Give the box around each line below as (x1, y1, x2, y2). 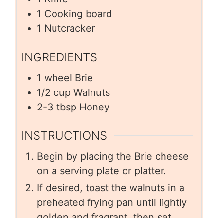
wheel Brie (44, 72, 93, 84)
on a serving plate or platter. (37, 165, 166, 177)
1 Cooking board (37, 7, 112, 19)
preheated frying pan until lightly (37, 197, 187, 209)
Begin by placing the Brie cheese (37, 150, 189, 163)
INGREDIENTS (21, 50, 97, 64)
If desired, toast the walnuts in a (37, 182, 184, 194)
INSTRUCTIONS (21, 128, 107, 143)
